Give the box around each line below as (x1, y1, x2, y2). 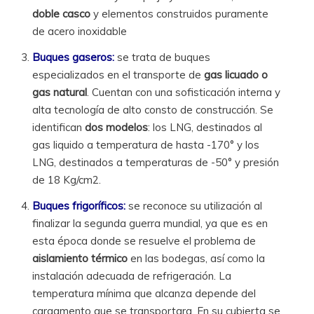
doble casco (32, 6, 91, 20)
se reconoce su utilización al (125, 198, 263, 212)
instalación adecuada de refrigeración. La (32, 268, 232, 282)
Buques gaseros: (32, 50, 115, 64)
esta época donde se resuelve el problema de (32, 233, 257, 247)
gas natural (32, 85, 88, 99)
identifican (32, 120, 86, 134)
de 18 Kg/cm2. (32, 172, 102, 186)
